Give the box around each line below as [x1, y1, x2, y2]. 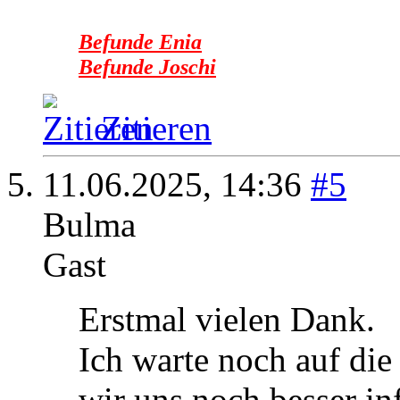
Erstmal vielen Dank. [79, 300, 375, 339]
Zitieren [101, 109, 212, 148]
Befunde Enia [79, 29, 202, 54]
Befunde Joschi [79, 54, 216, 79]
